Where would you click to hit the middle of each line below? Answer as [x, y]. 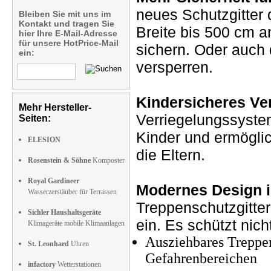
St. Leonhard [48, 244]
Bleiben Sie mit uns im [65, 14]
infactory [42, 264]
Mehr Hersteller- [55, 107]
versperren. [175, 67]
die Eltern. [171, 155]
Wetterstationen [78, 264]
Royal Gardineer [54, 181]
